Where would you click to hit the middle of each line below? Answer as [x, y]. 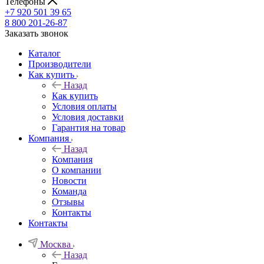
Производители [60, 64]
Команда [69, 191]
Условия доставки [88, 117]
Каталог [44, 53]
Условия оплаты [84, 106]
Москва [55, 244]
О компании [77, 170]
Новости [69, 180]
